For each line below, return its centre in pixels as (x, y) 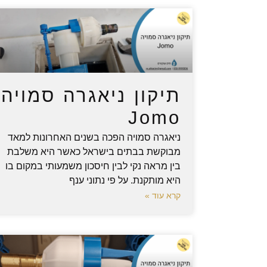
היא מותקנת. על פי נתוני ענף (125, 180)
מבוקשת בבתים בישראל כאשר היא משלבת (94, 151)
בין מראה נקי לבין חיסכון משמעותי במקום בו (93, 166)
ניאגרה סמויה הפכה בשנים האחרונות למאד (94, 137)
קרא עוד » (163, 195)
